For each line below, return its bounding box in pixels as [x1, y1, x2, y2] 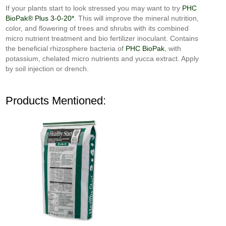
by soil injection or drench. [6, 65, 91, 73]
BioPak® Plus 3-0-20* [6, 14, 75, 22]
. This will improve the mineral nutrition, [74, 14, 199, 22]
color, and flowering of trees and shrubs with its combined [6, 24, 189, 32]
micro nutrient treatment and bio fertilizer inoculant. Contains [6, 34, 199, 42]
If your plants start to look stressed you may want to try [6, 4, 183, 12]
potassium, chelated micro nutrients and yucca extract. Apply [6, 54, 199, 63]
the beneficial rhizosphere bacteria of [6, 44, 126, 52]
